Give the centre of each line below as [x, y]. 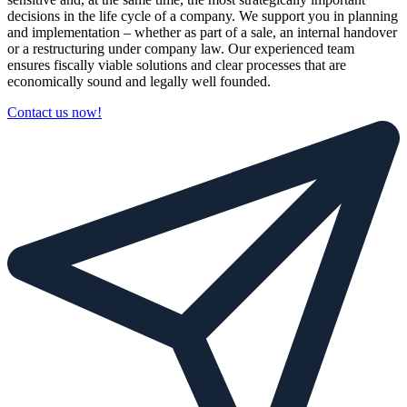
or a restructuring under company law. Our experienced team [181, 48]
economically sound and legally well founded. [139, 81]
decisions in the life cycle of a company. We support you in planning [203, 15]
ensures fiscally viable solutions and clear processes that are [177, 65]
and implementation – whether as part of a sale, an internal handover [202, 32]
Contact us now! [55, 112]
